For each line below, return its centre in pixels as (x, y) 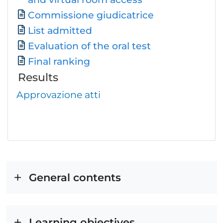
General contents (75, 177)
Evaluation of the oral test (89, 46)
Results (38, 77)
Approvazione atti (58, 95)
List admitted (60, 31)
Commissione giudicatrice (91, 15)
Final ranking (59, 61)
